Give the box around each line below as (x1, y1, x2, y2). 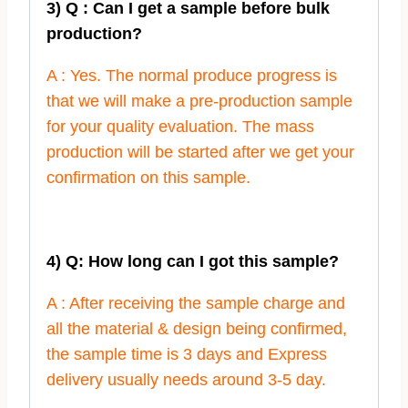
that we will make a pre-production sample (46, 92, 352, 111)
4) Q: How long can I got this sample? (46, 252, 339, 271)
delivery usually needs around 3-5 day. (46, 371, 326, 390)
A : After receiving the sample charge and (46, 294, 345, 313)
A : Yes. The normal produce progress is (46, 66, 337, 86)
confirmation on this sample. (46, 168, 250, 188)
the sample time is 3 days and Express (46, 345, 327, 364)
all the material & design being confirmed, (46, 320, 347, 339)
